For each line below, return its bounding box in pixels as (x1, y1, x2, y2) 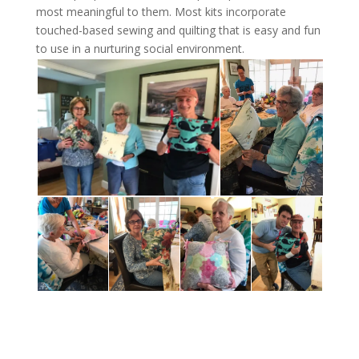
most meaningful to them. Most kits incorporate (35, 3, 286, 19)
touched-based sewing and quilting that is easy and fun (35, 22, 321, 38)
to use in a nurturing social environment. (35, 40, 244, 56)
